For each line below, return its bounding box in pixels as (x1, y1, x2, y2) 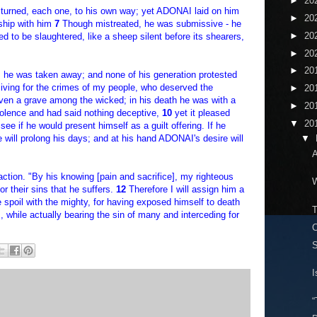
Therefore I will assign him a (126, 184, 244, 195)
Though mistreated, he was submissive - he (59, 18, 241, 29)
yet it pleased (172, 108, 230, 118)
